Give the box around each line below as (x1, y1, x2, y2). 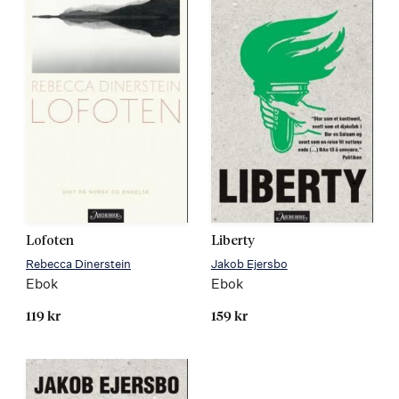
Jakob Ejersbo (210, 256, 288, 271)
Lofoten (26, 234, 74, 248)
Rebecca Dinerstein (26, 256, 131, 271)
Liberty (210, 234, 255, 248)
